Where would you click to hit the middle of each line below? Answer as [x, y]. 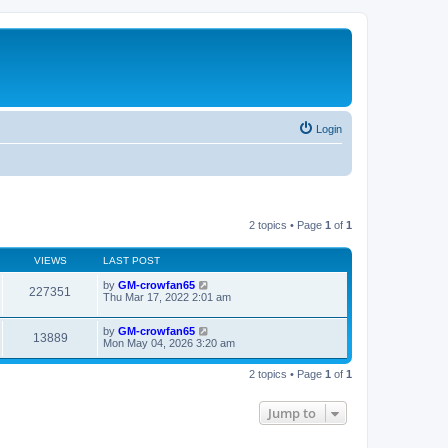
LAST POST [131, 260]
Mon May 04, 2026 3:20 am [169, 343]
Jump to [292, 413]
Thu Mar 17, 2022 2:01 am [167, 296]
